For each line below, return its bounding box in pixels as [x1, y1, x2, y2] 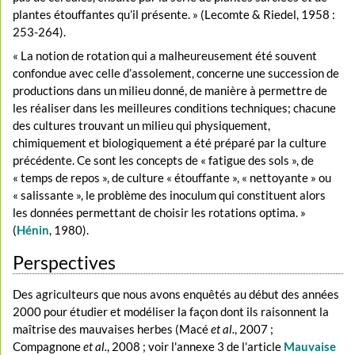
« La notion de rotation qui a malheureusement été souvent [13, 48, 318, 63]
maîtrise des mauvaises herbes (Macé [13, 322, 212, 337]
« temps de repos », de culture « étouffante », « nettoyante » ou [13, 170, 332, 185]
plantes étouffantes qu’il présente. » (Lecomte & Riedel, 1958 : [13, 6, 336, 21]
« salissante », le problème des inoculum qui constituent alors [13, 187, 326, 202]
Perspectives [13, 250, 116, 273]
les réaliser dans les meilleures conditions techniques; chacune [13, 100, 337, 115]
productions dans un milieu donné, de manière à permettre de [13, 82, 328, 97]
